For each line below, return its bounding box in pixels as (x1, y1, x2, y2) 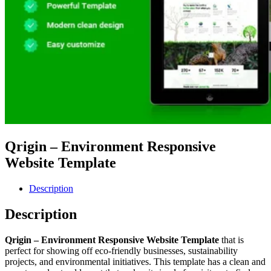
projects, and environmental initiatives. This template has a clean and (5, 256, 266, 267)
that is (219, 235, 244, 246)
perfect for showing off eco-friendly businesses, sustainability (5, 246, 238, 256)
